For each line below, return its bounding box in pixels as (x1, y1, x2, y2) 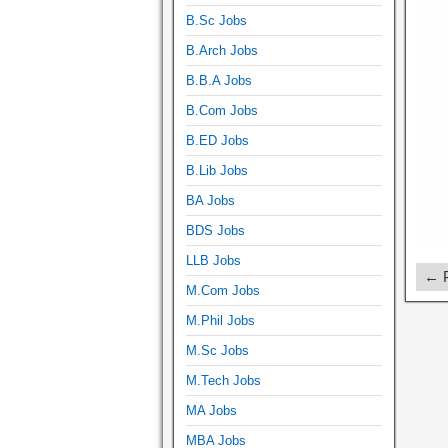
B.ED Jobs (186, 132, 249, 148)
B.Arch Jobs (186, 42, 258, 58)
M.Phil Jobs (186, 312, 255, 328)
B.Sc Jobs (186, 12, 247, 28)
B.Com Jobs (186, 102, 258, 118)
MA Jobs (186, 402, 237, 418)
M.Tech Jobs (186, 372, 261, 388)
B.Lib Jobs (186, 162, 248, 178)
